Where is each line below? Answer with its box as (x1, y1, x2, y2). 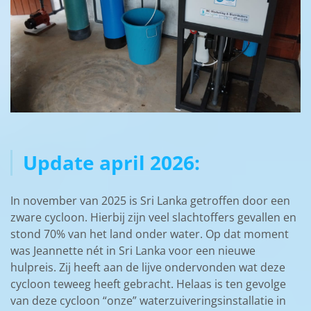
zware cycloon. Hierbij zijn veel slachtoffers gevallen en (10, 209, 296, 225)
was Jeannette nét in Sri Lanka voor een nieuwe (10, 242, 255, 258)
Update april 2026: (23, 149, 200, 176)
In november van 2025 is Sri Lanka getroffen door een (10, 192, 290, 208)
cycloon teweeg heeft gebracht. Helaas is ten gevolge (10, 276, 286, 292)
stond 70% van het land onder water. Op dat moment (10, 226, 289, 242)
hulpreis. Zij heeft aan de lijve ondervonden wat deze (10, 259, 285, 275)
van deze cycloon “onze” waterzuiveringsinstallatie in (10, 292, 286, 308)
